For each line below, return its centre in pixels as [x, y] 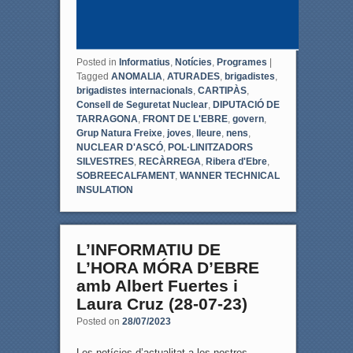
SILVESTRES [105, 162]
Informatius [144, 63]
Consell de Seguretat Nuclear [142, 105]
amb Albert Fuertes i [157, 286]
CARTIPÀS [222, 91]
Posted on [99, 322]
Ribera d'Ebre [236, 162]
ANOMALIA [136, 77]
